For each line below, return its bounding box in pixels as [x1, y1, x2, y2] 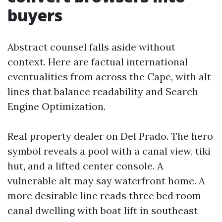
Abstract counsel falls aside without [7, 41, 175, 54]
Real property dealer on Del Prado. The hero [7, 130, 213, 143]
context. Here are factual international [7, 55, 188, 68]
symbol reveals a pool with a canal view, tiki [7, 145, 211, 158]
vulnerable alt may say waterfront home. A [7, 174, 205, 187]
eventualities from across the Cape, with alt [7, 70, 211, 83]
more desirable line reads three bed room [7, 189, 201, 202]
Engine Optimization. [7, 100, 106, 113]
